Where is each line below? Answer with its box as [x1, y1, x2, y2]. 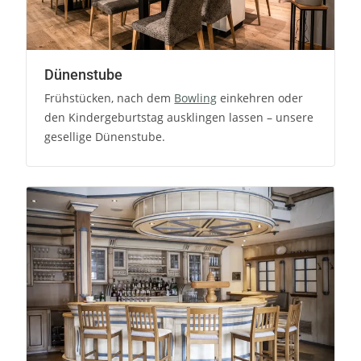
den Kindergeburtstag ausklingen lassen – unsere [44, 109, 314, 125]
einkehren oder [217, 89, 304, 106]
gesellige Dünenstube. [44, 128, 166, 144]
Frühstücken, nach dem [44, 89, 175, 106]
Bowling [174, 89, 218, 106]
